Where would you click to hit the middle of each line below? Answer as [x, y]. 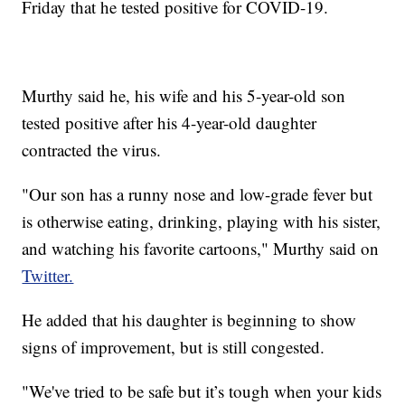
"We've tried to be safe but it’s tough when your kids [202, 391]
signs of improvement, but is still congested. [174, 347]
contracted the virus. [92, 150]
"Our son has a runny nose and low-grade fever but [198, 194]
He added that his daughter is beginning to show [189, 320]
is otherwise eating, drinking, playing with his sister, [202, 221]
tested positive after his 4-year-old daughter [170, 123]
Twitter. [48, 276]
